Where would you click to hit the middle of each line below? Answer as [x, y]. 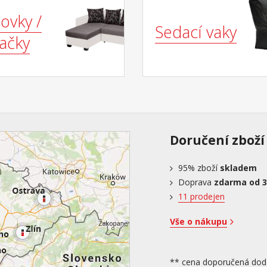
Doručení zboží [217, 140]
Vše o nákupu [198, 222]
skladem [238, 168]
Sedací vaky [196, 32]
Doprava [196, 182]
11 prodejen [201, 197]
